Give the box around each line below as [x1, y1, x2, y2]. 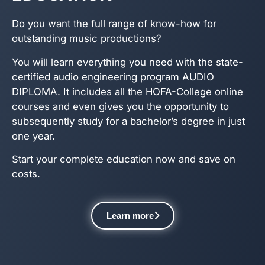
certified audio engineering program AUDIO [12, 70, 214, 83]
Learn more [106, 211, 154, 221]
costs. [12, 167, 40, 180]
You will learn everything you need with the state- [12, 56, 243, 68]
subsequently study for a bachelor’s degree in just [12, 115, 245, 127]
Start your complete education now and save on [12, 153, 235, 165]
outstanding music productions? [12, 33, 161, 45]
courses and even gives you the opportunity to [12, 100, 229, 112]
